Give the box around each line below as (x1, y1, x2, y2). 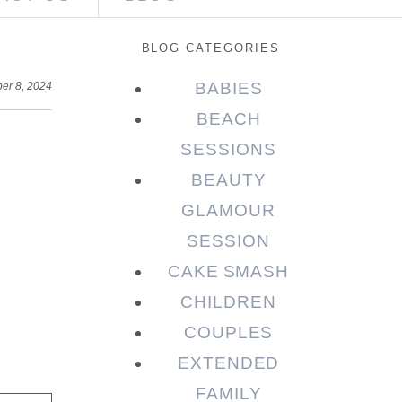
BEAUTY (190, 170, 267, 190)
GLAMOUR (181, 201, 275, 221)
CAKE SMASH (167, 262, 290, 282)
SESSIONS (180, 140, 276, 160)
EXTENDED (177, 354, 280, 373)
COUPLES (183, 323, 274, 343)
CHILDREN (180, 293, 276, 312)
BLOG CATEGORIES (141, 41, 280, 56)
